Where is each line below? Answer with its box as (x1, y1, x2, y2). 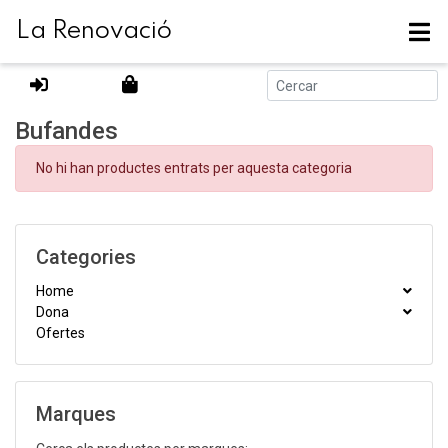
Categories (36, 245, 136, 269)
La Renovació (16, 19, 172, 44)
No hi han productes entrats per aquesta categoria (36, 160, 352, 176)
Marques (36, 402, 116, 426)
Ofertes (36, 325, 85, 341)
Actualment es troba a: (15, 77, 159, 93)
